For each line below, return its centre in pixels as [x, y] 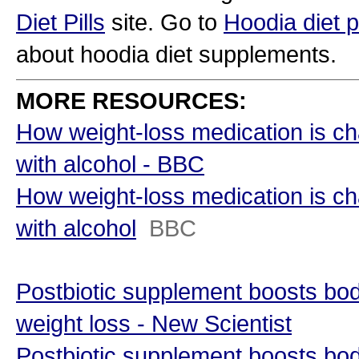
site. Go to [164, 22]
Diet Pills [61, 22]
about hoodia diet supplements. [176, 54]
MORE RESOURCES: [131, 101]
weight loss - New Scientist [154, 323]
